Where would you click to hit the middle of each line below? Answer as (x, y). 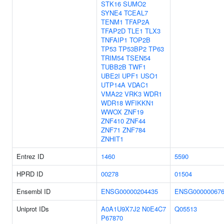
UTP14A (113, 85)
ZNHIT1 (112, 139)
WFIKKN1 (139, 103)
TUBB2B (114, 67)
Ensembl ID (33, 191)
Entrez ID (30, 156)
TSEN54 (138, 58)
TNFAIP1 (114, 40)
